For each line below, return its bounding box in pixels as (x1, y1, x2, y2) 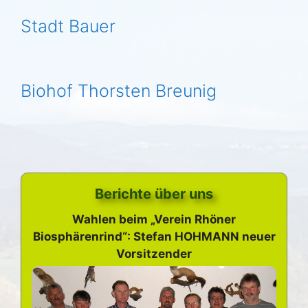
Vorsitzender (116, 247, 192, 261)
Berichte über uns (95, 186, 213, 203)
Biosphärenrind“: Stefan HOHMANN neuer (32, 230, 276, 244)
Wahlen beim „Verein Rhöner (72, 212, 236, 227)
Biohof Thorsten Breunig (21, 80, 217, 102)
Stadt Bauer (21, 16, 115, 37)
